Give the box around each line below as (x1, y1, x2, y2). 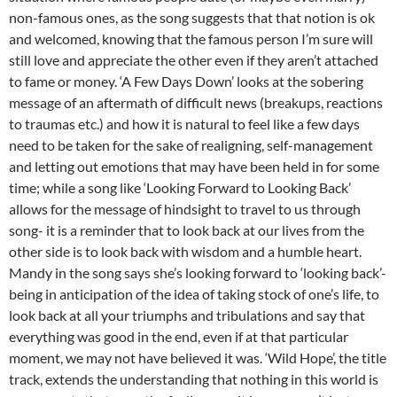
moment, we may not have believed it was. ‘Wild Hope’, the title (9, 349, 386, 367)
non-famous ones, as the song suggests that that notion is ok (9, 9, 375, 27)
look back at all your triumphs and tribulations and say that (9, 307, 365, 324)
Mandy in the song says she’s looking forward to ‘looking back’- (9, 264, 386, 282)
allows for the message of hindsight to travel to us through (9, 200, 361, 218)
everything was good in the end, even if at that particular (9, 328, 348, 346)
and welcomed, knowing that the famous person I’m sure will (9, 30, 373, 48)
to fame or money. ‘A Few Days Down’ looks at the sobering (9, 73, 363, 90)
